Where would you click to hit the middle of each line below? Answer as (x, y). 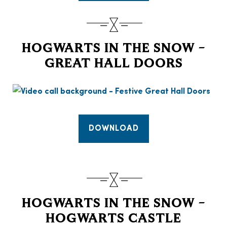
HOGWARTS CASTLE (113, 220)
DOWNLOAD (113, 129)
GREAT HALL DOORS (113, 65)
